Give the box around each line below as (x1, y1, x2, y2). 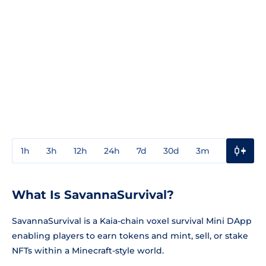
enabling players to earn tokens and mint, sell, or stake (12, 230, 248, 241)
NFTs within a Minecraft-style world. (12, 245, 164, 256)
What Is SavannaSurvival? (12, 187, 174, 202)
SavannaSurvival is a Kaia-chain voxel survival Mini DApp (12, 215, 252, 226)
